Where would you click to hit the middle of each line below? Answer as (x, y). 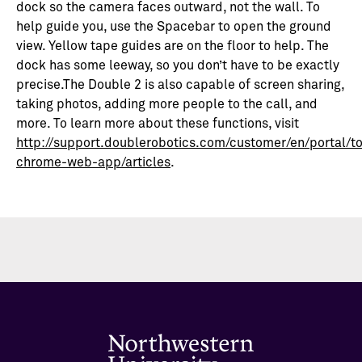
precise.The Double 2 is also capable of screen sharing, (180, 85)
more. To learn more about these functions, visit (158, 124)
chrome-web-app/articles (93, 163)
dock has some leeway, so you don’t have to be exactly (178, 66)
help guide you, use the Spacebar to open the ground (174, 27)
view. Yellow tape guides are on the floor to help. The (173, 46)
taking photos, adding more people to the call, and (167, 105)
